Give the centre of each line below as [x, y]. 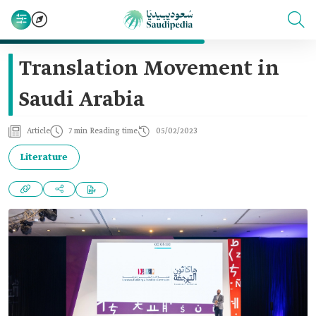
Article [38, 131]
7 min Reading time [103, 131]
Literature [44, 157]
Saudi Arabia [82, 100]
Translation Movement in [149, 69]
